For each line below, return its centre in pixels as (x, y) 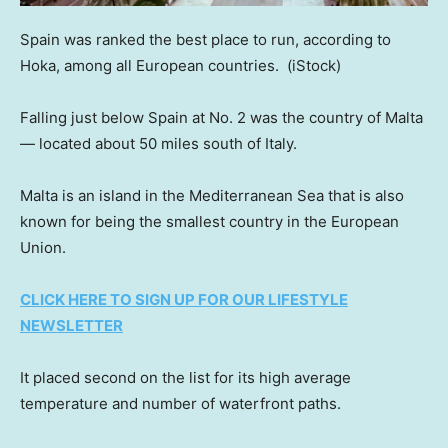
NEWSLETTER (71, 325)
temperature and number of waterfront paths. (182, 403)
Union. (45, 247)
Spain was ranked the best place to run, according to (205, 39)
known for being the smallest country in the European (209, 221)
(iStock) (314, 65)
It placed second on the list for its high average (185, 377)
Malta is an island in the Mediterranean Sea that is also (212, 195)
